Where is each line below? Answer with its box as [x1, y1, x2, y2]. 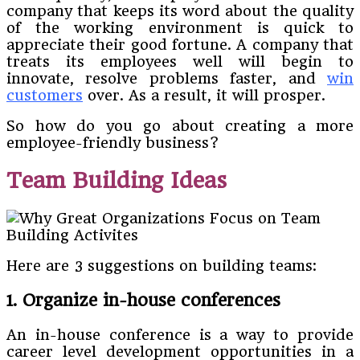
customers [6, 86, 83, 104]
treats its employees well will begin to [6, 52, 354, 70]
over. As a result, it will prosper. [83, 86, 325, 104]
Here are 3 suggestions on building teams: [6, 257, 317, 275]
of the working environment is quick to [6, 18, 354, 36]
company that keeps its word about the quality [6, 2, 354, 19]
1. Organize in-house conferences [6, 290, 280, 310]
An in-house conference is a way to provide [6, 325, 354, 343]
